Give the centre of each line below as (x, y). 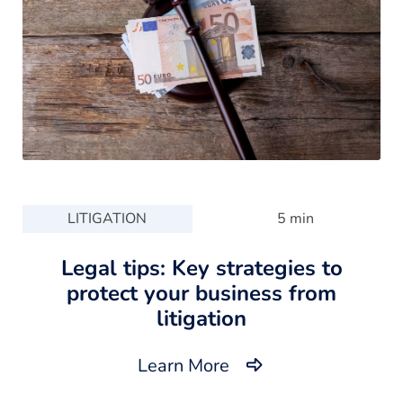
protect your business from (201, 293)
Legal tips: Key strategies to (201, 268)
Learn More (184, 365)
